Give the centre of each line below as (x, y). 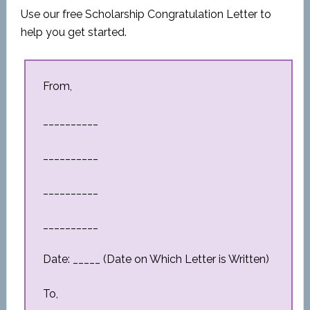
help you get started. (73, 32)
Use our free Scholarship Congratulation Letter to (146, 14)
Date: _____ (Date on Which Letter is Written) (156, 259)
